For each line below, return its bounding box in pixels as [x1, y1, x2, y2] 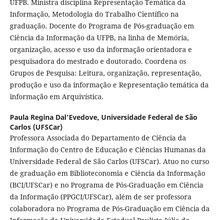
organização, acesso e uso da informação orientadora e [9, 45, 192, 55]
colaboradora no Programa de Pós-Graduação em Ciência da [9, 204, 210, 214]
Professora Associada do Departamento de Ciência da [9, 133, 186, 143]
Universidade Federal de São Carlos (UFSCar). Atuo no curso [9, 157, 209, 166]
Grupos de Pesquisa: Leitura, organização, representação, [9, 68, 201, 78]
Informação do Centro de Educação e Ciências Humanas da [9, 145, 206, 155]
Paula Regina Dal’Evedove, [9, 112, 101, 122]
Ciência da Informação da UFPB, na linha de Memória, [9, 33, 189, 43]
